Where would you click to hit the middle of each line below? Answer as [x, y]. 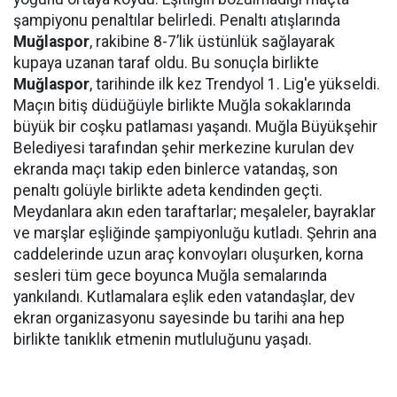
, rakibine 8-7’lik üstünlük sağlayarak [212, 42]
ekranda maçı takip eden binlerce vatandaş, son [175, 169]
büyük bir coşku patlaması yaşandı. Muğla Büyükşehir [195, 127]
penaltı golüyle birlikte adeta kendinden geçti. [168, 191]
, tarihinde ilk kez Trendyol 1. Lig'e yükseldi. [235, 84]
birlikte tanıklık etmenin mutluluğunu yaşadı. [163, 339]
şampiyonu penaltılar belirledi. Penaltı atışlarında [177, 20]
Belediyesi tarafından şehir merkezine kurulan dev [184, 148]
